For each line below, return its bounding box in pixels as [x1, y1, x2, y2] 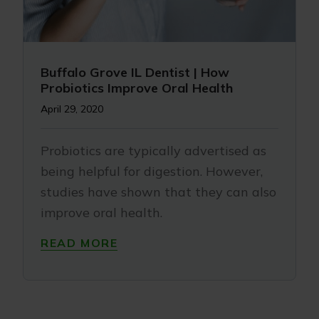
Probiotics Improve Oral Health [41, 80, 233, 96]
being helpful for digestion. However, [41, 163, 263, 179]
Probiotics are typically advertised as [41, 142, 266, 159]
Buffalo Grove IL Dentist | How [41, 64, 229, 80]
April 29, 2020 [41, 103, 103, 115]
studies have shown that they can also [41, 184, 276, 200]
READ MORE [41, 236, 118, 250]
